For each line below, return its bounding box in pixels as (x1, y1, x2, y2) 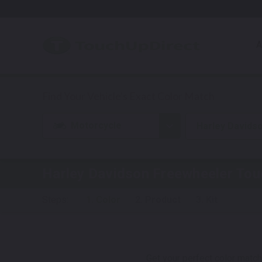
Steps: (42, 194, 71, 205)
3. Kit (195, 194, 218, 205)
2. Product (135, 194, 181, 205)
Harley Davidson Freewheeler (42, 166, 233, 182)
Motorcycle (71, 119, 122, 131)
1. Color (85, 194, 120, 205)
